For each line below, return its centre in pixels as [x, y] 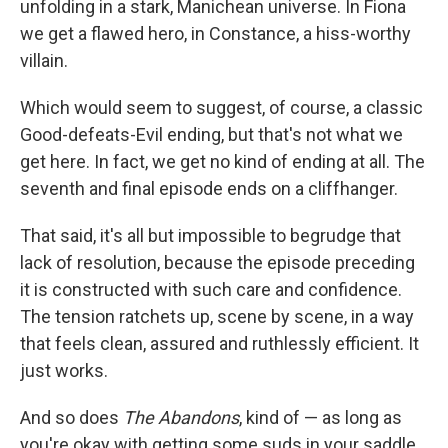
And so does [71, 417]
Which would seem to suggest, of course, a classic [221, 107]
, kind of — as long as [320, 417]
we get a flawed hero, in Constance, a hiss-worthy [215, 33]
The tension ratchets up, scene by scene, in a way [217, 316]
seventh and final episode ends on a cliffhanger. [209, 188]
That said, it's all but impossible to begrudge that [210, 235]
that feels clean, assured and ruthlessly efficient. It [219, 343]
